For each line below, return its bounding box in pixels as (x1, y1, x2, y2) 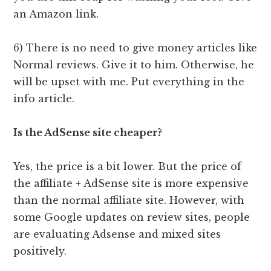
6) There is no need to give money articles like (13, 42, 258, 54)
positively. (13, 245, 67, 258)
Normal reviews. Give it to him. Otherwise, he (13, 59, 255, 71)
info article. (13, 93, 75, 105)
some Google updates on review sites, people (13, 211, 250, 224)
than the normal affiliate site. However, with (13, 194, 245, 207)
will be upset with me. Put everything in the (13, 76, 245, 88)
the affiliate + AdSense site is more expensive (13, 177, 249, 190)
